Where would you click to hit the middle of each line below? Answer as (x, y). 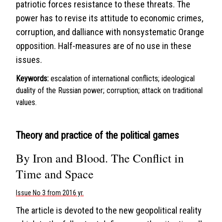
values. (26, 102)
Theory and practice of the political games (97, 135)
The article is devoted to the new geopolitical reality (109, 210)
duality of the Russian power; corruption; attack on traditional (109, 90)
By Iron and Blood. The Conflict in (100, 158)
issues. (29, 60)
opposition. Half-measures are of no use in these (104, 46)
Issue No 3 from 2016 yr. (50, 193)
